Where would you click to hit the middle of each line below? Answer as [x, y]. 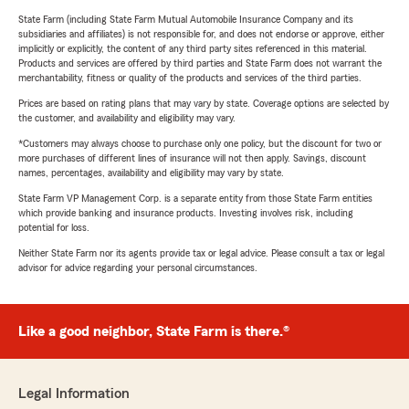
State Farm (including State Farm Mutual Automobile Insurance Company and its [186, 20]
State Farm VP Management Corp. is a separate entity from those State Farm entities [195, 199]
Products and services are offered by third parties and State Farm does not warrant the [200, 63]
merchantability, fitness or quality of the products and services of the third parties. [190, 78]
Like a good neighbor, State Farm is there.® [154, 332]
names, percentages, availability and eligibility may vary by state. [151, 173]
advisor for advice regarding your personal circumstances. [138, 268]
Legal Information [74, 394]
